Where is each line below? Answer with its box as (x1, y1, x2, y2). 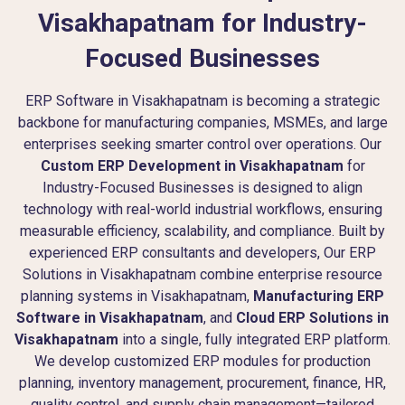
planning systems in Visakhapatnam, (21, 287, 253, 305)
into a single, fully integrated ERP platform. (118, 330, 391, 348)
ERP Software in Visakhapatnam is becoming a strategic (25, 91, 380, 109)
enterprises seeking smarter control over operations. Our (24, 135, 381, 153)
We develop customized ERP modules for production (34, 352, 371, 370)
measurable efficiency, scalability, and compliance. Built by (20, 221, 385, 240)
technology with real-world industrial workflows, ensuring (23, 200, 382, 218)
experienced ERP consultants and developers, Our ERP (29, 243, 376, 261)
